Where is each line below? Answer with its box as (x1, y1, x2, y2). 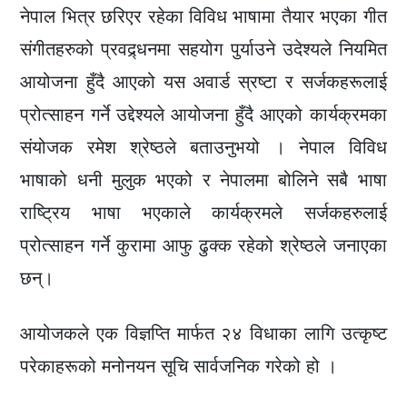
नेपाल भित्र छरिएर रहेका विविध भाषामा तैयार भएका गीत (20, 5, 387, 28)
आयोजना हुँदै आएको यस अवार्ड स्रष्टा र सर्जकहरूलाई (20, 71, 387, 94)
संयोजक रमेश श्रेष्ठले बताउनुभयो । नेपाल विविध (20, 136, 387, 159)
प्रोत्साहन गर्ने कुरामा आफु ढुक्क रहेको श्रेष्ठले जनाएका (20, 234, 387, 257)
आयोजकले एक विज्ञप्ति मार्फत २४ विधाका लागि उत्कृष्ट (20, 323, 387, 345)
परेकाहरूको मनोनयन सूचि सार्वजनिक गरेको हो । (20, 355, 338, 378)
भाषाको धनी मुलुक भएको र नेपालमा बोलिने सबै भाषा (20, 169, 387, 192)
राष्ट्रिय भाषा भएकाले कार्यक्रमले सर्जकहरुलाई (20, 202, 387, 224)
